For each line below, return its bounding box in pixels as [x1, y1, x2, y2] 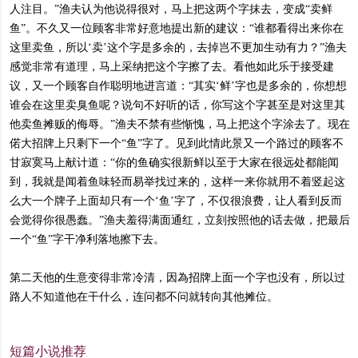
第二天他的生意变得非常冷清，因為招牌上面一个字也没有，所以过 [10, 272, 345, 284]
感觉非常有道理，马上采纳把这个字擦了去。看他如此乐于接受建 [10, 61, 334, 73]
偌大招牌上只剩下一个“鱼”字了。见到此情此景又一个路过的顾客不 [10, 137, 344, 149]
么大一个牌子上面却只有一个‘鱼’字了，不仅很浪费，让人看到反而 [10, 195, 342, 207]
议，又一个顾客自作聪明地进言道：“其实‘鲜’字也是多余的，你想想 [10, 80, 347, 92]
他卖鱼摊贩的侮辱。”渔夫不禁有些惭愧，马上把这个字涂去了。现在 [10, 118, 350, 130]
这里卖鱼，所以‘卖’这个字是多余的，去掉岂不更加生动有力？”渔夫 [10, 42, 347, 54]
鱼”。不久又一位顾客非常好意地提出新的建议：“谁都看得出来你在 [10, 22, 344, 34]
